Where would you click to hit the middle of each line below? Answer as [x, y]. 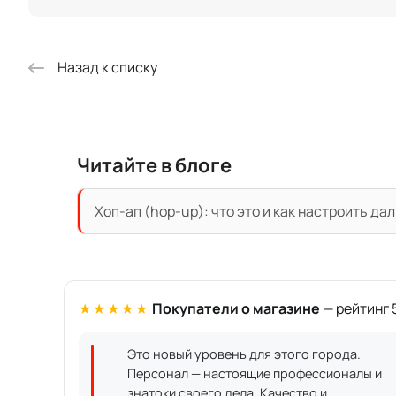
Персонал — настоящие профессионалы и [255, 374]
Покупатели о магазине [236, 309]
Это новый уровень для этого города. [244, 354]
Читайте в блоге [154, 166]
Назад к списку [107, 68]
